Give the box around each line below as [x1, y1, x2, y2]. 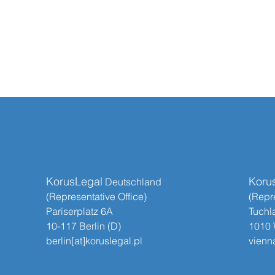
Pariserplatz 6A [46, 205, 113, 217]
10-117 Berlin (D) [46, 220, 121, 232]
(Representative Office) [46, 190, 147, 203]
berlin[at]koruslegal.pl [46, 234, 142, 247]
